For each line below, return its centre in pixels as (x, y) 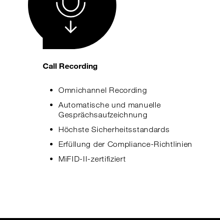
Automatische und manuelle (110, 105)
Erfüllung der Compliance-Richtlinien (125, 144)
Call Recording (70, 66)
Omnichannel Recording (103, 90)
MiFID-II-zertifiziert (92, 159)
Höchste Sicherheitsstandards (114, 129)
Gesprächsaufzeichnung (103, 115)
